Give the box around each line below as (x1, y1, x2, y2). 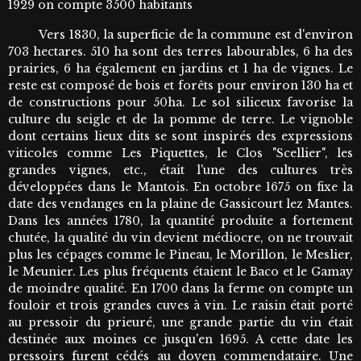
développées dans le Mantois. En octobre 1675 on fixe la (8, 179, 353, 194)
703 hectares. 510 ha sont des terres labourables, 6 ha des (8, 44, 353, 59)
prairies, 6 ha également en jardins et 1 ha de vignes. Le (8, 60, 353, 76)
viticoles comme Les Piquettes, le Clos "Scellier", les (8, 145, 353, 160)
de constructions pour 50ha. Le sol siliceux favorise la (8, 94, 353, 110)
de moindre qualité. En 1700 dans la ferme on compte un (8, 280, 353, 296)
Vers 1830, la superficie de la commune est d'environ (8, 27, 353, 42)
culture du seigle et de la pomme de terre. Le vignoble (8, 111, 353, 127)
